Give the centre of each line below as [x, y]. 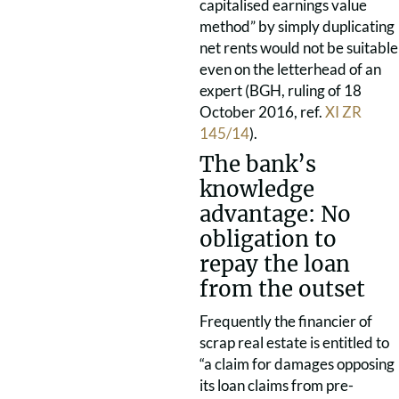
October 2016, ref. [262, 112]
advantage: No [275, 214]
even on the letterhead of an [290, 69]
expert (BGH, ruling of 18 [281, 90]
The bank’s [258, 164]
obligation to [268, 239]
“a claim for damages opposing [297, 364]
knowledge [257, 189]
